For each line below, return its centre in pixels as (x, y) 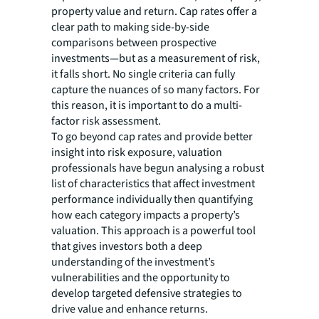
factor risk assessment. (106, 121)
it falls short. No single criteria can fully (143, 74)
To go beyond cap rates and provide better (152, 137)
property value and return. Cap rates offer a (154, 11)
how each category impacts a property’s (146, 215)
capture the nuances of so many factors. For (156, 90)
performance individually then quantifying (152, 199)
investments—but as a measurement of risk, (156, 58)
